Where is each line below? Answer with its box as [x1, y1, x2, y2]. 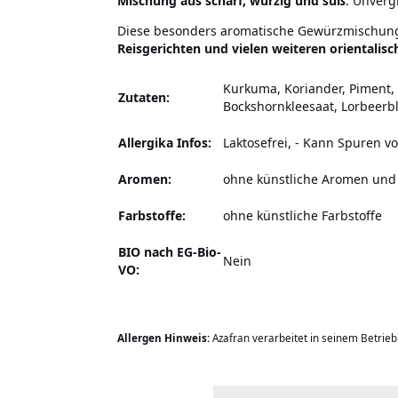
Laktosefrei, [223, 134, 295, 152]
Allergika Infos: [118, 134, 211, 152]
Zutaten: [118, 89, 170, 107]
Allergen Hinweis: [117, 331, 212, 346]
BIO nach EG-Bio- [118, 243, 221, 261]
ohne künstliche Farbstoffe [223, 207, 382, 225]
